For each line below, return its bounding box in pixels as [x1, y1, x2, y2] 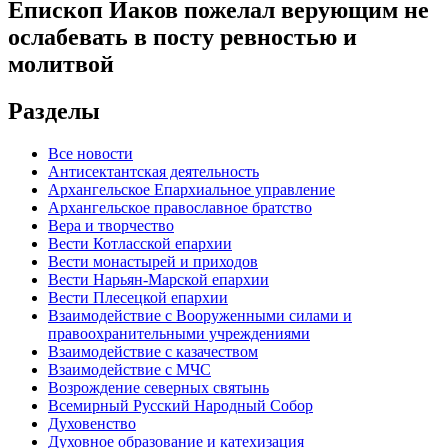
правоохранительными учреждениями [48, 324, 310, 342]
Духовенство [48, 414, 136, 432]
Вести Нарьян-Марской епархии [48, 270, 269, 288]
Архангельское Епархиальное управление [48, 180, 335, 198]
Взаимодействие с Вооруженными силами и [48, 306, 352, 324]
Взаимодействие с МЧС [48, 360, 211, 378]
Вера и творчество [48, 216, 174, 234]
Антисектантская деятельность [48, 162, 259, 180]
